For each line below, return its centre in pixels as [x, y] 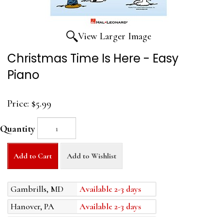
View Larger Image [114, 37]
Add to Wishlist [92, 156]
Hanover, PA [32, 207]
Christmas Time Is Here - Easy [93, 59]
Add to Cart [33, 156]
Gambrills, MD [37, 189]
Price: [18, 104]
